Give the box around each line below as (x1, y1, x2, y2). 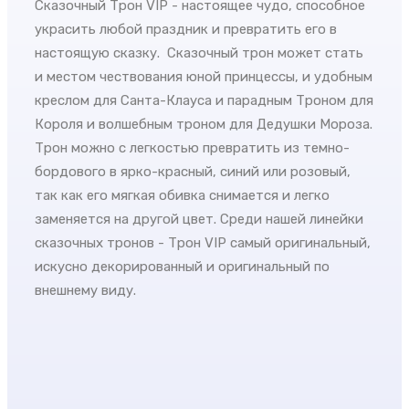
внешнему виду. (35, 281, 136, 299)
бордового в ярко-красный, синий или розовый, (35, 163, 351, 180)
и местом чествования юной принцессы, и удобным (35, 68, 372, 85)
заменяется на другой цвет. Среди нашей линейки (35, 210, 363, 227)
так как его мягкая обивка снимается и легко (35, 186, 330, 204)
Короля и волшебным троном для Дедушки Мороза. (35, 115, 372, 132)
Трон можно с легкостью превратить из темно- (35, 139, 350, 156)
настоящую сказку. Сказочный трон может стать (35, 44, 363, 61)
